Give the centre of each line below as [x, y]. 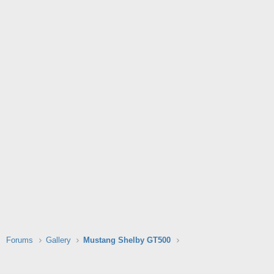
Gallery [58, 240]
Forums [20, 240]
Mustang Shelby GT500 [127, 240]
